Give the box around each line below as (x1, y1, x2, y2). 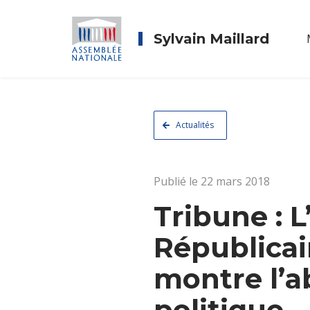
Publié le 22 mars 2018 (154, 174, 270, 189)
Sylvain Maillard (154, 30, 269, 47)
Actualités (175, 119, 214, 131)
